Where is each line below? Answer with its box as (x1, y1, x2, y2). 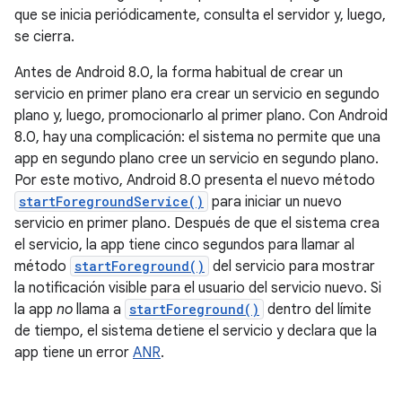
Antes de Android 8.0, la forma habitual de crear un (14, 64, 343, 82)
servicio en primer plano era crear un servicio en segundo (14, 85, 380, 103)
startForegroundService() (19, 193, 204, 210)
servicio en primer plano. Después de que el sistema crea (14, 214, 380, 232)
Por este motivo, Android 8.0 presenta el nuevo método (14, 171, 375, 189)
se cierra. (14, 28, 74, 46)
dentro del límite (264, 301, 371, 319)
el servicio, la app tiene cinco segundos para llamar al (14, 236, 354, 254)
